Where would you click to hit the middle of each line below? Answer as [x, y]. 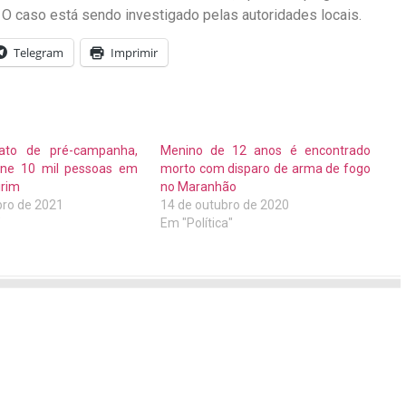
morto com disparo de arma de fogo [266, 169]
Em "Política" [197, 223]
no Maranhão [199, 187]
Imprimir [134, 53]
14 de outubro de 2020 [225, 205]
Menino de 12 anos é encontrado [266, 151]
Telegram [39, 53]
